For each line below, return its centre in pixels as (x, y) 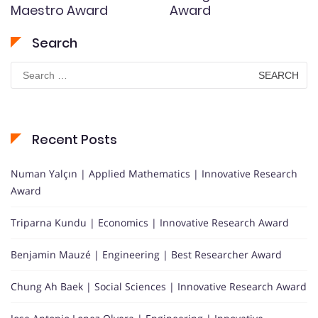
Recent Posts (75, 139)
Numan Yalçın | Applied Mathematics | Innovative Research (154, 173)
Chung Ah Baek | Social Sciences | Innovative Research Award (159, 286)
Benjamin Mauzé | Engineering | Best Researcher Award (146, 254)
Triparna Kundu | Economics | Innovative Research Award (150, 222)
